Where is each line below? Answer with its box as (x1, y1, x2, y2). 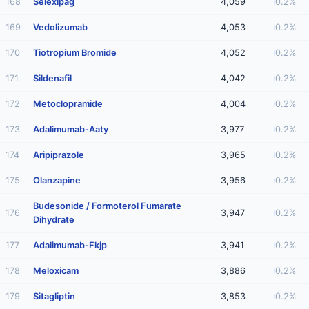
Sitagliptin (33, 291, 75, 301)
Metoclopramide (33, 99, 103, 109)
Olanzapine (33, 175, 81, 186)
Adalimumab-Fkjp (33, 240, 107, 250)
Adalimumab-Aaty (33, 124, 108, 134)
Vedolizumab (33, 22, 88, 32)
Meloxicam (33, 266, 79, 276)
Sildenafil (33, 73, 72, 83)
